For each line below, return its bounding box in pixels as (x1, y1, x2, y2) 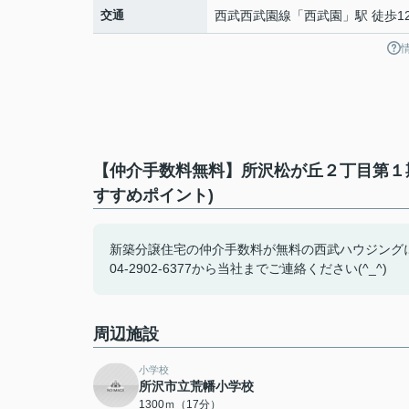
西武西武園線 (215, 8, 291, 23)
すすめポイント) (93, 186, 214, 204)
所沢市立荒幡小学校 (139, 379, 254, 393)
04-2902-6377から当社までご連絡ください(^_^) (110, 261, 387, 276)
